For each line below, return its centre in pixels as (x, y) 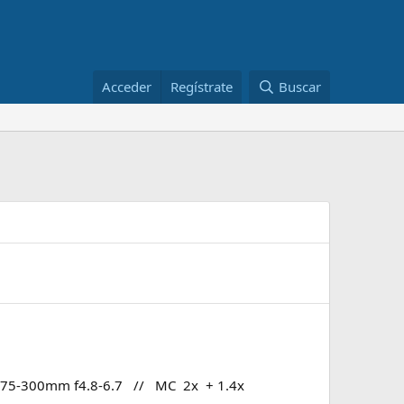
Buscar (300, 87)
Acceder (127, 87)
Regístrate (202, 87)
